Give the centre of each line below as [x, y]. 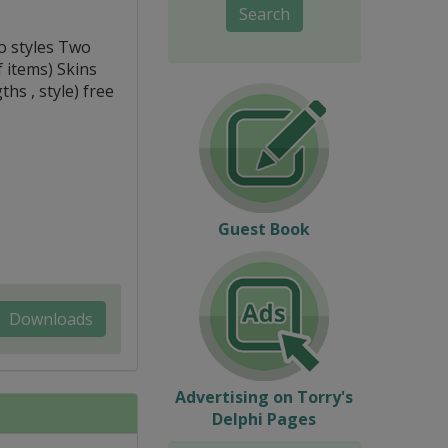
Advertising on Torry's [264, 396]
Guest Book [264, 228]
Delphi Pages [264, 418]
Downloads [50, 318]
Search [264, 13]
